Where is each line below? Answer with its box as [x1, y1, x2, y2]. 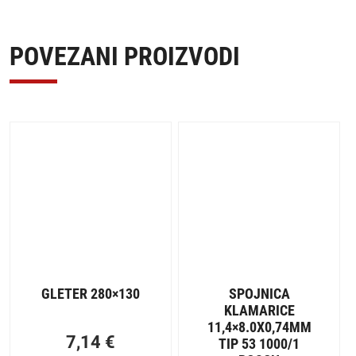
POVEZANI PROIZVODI [10, 41, 240, 72]
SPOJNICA [228, 284, 290, 302]
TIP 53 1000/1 [219, 335, 300, 352]
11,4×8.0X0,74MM [207, 318, 311, 335]
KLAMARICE [223, 301, 295, 319]
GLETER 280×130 [41, 284, 141, 302]
